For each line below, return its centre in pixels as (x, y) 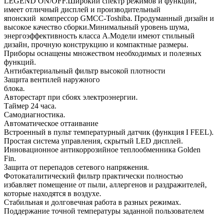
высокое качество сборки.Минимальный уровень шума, (97, 27)
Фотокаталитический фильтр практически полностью (93, 176)
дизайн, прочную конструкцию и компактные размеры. (96, 44)
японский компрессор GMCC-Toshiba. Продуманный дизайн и (109, 18)
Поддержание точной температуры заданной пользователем (104, 211)
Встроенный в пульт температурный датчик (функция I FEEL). (109, 132)
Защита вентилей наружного (52, 79)
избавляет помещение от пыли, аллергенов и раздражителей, (105, 184)
